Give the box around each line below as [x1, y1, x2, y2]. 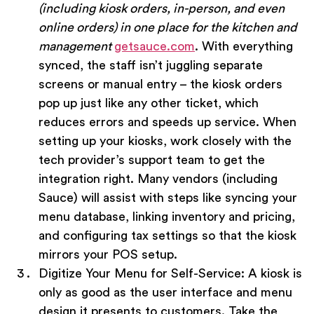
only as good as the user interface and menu [39, 286, 292, 299]
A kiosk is [245, 267, 302, 280]
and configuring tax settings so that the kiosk [39, 229, 296, 243]
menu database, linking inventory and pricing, [39, 210, 295, 224]
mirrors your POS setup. [39, 248, 177, 261]
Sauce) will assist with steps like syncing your [39, 191, 297, 205]
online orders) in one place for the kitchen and [39, 21, 297, 34]
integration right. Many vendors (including [39, 172, 278, 186]
